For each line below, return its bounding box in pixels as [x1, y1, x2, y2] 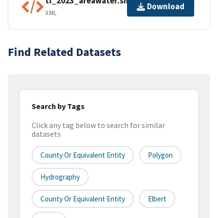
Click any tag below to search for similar [32, 120, 165, 130]
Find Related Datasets [8, 44, 121, 59]
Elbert [148, 194, 166, 204]
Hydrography [40, 172, 80, 182]
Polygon [148, 150, 173, 160]
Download [147, 1, 184, 12]
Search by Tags [32, 101, 85, 111]
